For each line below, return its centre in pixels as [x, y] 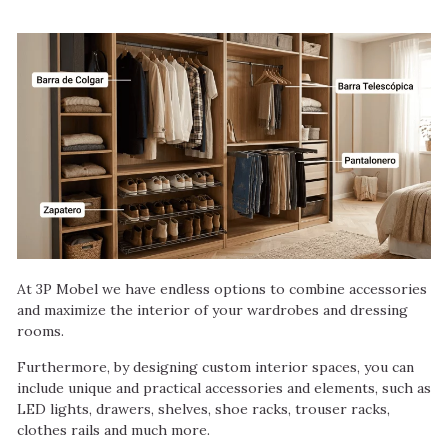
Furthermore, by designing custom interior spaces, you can [215, 366]
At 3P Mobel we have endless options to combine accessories [222, 289]
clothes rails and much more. [113, 429]
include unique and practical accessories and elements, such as [224, 387]
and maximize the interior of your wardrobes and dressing [212, 310]
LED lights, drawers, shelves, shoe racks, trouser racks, [203, 408]
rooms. [40, 331]
